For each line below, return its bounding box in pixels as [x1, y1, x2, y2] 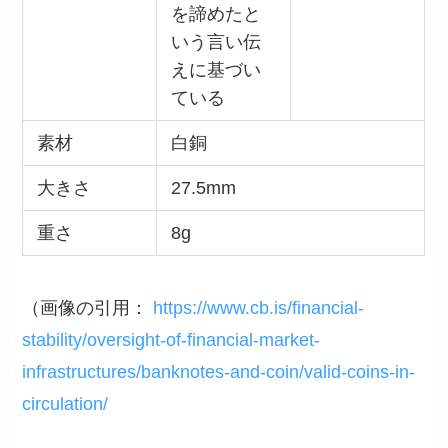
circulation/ [22, 394, 109, 415]
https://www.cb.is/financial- [153, 298, 365, 319]
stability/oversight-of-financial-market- [22, 330, 321, 351]
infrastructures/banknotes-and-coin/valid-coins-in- [22, 362, 416, 383]
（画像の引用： [22, 298, 154, 319]
